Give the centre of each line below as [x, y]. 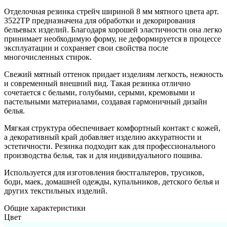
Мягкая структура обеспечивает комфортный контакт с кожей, [112, 128]
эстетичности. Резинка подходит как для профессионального [110, 146]
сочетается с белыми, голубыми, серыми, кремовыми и [100, 92]
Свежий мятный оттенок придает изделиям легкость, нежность [113, 74]
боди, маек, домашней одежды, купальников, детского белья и [112, 181]
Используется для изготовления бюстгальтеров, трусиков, [104, 172]
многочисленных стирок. [48, 57]
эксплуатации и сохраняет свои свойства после [86, 48]
